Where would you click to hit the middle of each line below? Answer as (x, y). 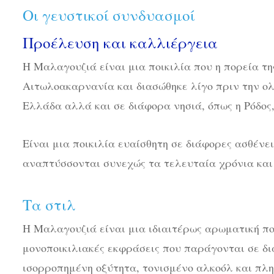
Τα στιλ (49, 204)
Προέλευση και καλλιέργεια (120, 43)
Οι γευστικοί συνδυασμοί (109, 15)
